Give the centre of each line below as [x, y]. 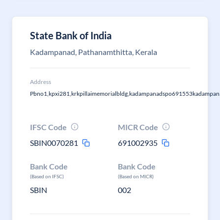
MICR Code [138, 127]
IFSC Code [48, 127]
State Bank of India [71, 35]
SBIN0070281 [54, 143]
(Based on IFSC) [47, 176]
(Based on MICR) [136, 176]
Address [41, 82]
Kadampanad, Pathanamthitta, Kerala [94, 52]
